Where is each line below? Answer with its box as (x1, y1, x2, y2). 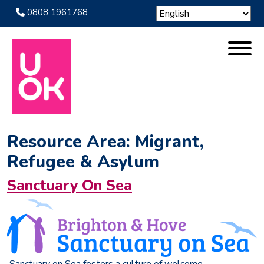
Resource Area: (7, 130, 135, 153)
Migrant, (135, 130, 204, 153)
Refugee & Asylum (7, 150, 159, 173)
